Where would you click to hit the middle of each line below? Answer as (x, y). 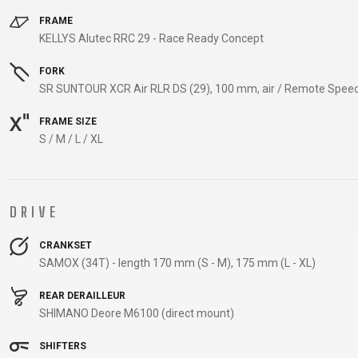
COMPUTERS (133, 50)
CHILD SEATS (133, 30)
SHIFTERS (62, 346)
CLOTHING (38, 128)
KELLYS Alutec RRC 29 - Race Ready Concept (151, 38)
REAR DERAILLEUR (81, 296)
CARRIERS (133, 9)
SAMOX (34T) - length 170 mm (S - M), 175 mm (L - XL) (177, 263)
